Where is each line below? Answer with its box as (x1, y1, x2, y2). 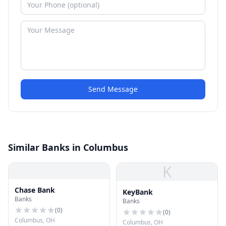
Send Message (88, 84, 138, 94)
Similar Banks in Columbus (8, 141, 128, 153)
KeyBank (123, 187, 153, 197)
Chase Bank (15, 185, 55, 195)
